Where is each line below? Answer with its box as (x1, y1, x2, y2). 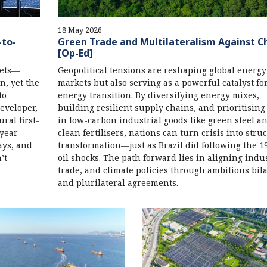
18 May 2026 (57, 24, 102, 35)
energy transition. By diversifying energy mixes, (57, 89, 259, 101)
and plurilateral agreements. (57, 176, 178, 188)
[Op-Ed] (57, 46, 93, 60)
